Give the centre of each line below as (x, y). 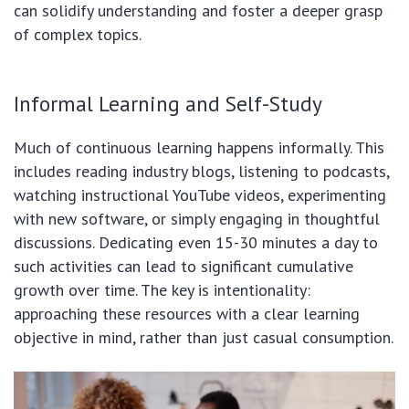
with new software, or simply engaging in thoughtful (197, 219)
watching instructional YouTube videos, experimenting (200, 195)
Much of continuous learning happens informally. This (199, 148)
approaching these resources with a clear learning (187, 314)
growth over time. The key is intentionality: (162, 290)
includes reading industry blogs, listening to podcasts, (201, 172)
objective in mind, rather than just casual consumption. (204, 338)
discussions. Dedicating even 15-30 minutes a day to (196, 243)
